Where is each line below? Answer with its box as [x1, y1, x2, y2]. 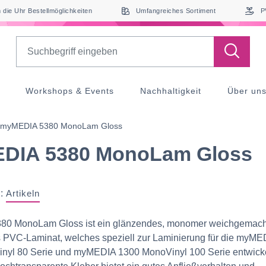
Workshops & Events [25, 86, 114, 96]
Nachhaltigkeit [140, 86, 201, 96]
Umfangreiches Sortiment [135, 7, 216, 14]
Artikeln [6, 188, 40, 198]
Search [15, 37, 46, 47]
